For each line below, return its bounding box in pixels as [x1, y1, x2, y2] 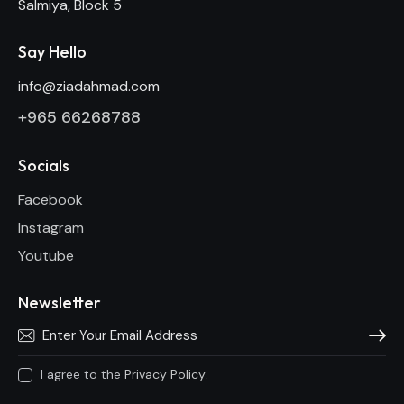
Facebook [18, 189, 83, 209]
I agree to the [41, 365, 124, 382]
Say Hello [18, 41, 87, 63]
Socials [18, 155, 69, 176]
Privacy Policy [124, 365, 206, 382]
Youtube [18, 245, 74, 265]
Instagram [18, 217, 84, 237]
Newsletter [18, 292, 101, 314]
